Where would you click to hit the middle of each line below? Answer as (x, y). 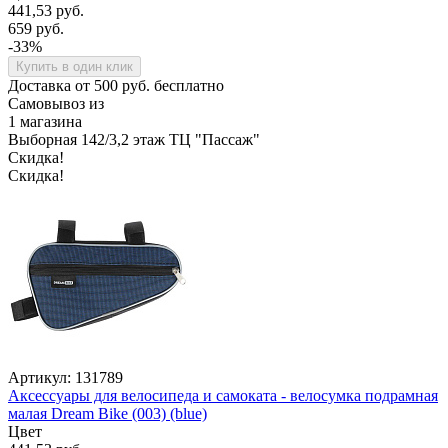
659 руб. (36, 28)
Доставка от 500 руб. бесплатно (116, 85)
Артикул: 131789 (65, 377)
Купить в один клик (74, 66)
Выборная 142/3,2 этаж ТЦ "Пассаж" (134, 139)
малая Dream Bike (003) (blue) (107, 413)
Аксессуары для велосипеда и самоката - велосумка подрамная (223, 395)
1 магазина (45, 121)
